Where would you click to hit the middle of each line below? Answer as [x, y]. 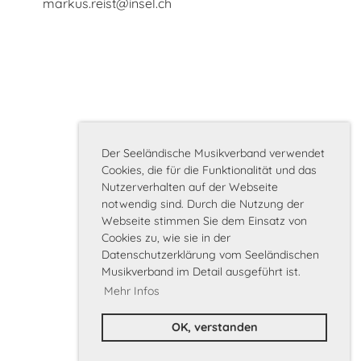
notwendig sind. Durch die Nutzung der [203, 203]
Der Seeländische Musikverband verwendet [213, 153]
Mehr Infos [131, 290]
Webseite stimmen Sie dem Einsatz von [204, 220]
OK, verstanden [214, 328]
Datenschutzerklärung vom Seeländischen [210, 254]
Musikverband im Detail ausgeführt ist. [201, 271]
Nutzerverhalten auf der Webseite [190, 187]
